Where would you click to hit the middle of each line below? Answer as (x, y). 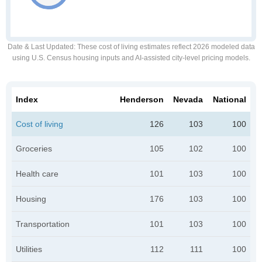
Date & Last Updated (40, 47)
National (230, 99)
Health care (37, 174)
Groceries (34, 149)
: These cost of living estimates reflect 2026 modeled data (164, 47)
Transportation (43, 224)
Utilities (29, 249)
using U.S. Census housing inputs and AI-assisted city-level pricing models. (131, 58)
